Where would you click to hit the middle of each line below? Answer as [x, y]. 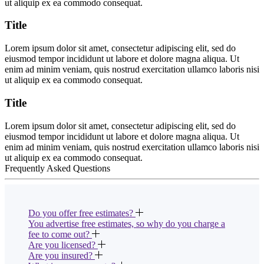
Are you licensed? [63, 245]
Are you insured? [62, 255]
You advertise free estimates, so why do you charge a [127, 223]
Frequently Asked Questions [57, 168]
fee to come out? [60, 234]
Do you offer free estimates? [82, 213]
